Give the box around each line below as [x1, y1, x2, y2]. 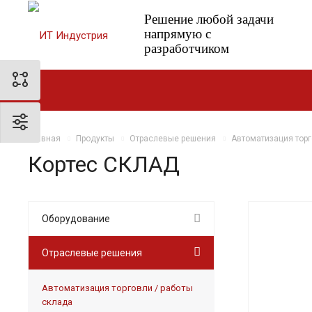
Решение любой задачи [143, 12, 274, 26]
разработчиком [143, 41, 229, 56]
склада [42, 296, 72, 307]
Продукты [76, 134, 114, 143]
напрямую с [143, 26, 211, 41]
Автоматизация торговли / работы [42, 282, 193, 293]
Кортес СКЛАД [28, 150, 180, 178]
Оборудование [42, 212, 110, 224]
